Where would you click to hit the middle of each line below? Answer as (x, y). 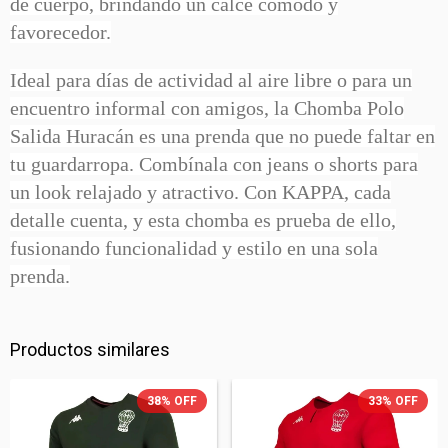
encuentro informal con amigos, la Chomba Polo (207, 108)
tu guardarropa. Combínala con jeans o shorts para (214, 164)
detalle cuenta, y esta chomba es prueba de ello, (203, 220)
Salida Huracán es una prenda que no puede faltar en (222, 136)
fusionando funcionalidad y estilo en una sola (194, 248)
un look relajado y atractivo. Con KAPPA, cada (200, 192)
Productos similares (90, 349)
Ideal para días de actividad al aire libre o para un (211, 80)
